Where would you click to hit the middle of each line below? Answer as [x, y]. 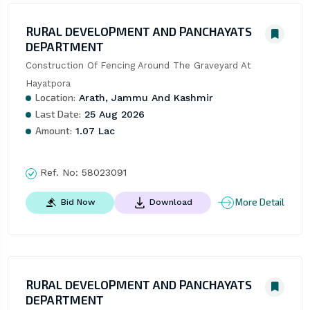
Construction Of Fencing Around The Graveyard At [138, 66]
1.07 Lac [93, 131]
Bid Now [78, 202]
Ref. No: [59, 173]
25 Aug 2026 [112, 115]
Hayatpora [48, 84]
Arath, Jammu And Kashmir [144, 98]
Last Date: [58, 114]
